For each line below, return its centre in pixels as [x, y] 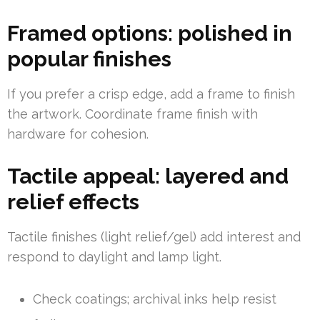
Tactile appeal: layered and [148, 176]
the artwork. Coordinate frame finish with [132, 114]
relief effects [73, 202]
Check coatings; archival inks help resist [155, 299]
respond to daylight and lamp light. [114, 257]
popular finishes [89, 59]
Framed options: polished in [150, 34]
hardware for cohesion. [78, 134]
